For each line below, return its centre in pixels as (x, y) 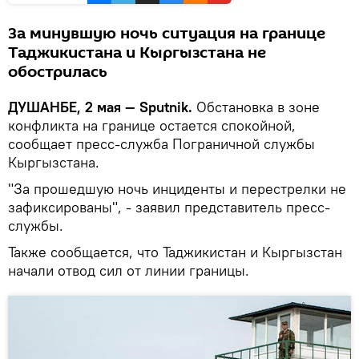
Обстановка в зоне (258, 107)
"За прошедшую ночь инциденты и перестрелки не (177, 188)
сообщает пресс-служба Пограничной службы (161, 143)
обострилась (58, 72)
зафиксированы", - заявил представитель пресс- (169, 207)
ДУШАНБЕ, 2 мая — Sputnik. (102, 107)
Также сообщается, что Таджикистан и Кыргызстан (175, 252)
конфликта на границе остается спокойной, (152, 125)
